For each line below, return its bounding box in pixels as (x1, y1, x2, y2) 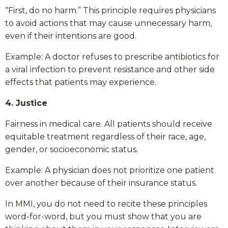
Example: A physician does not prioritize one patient (5, 165, 214, 176)
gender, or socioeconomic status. (5, 145, 138, 155)
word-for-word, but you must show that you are (5, 212, 202, 222)
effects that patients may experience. (5, 77, 156, 88)
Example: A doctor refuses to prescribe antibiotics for (5, 52, 219, 62)
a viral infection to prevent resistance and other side (5, 65, 215, 75)
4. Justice (5, 98, 47, 108)
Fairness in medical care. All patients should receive (5, 119, 212, 129)
